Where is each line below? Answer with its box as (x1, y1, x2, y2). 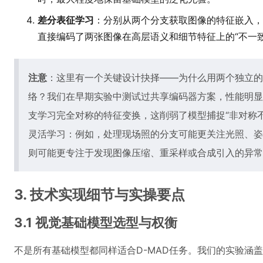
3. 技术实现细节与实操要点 (14, 186, 185, 203)
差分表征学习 (38, 14, 94, 26)
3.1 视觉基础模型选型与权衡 (14, 215, 177, 230)
